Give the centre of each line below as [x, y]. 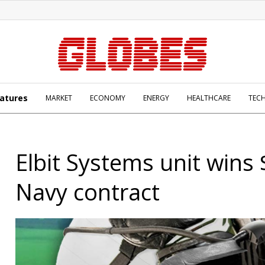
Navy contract [88, 192]
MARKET [59, 98]
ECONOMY [108, 98]
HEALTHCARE [209, 98]
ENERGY [156, 98]
